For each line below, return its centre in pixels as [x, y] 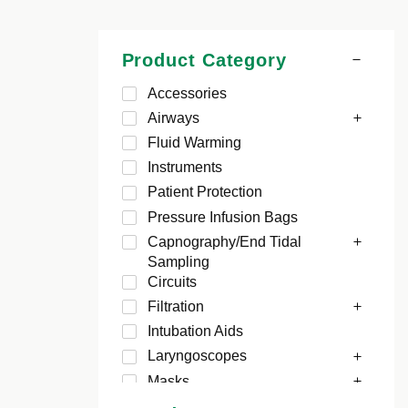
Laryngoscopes [197, 356]
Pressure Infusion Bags [222, 217]
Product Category [204, 60]
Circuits [172, 281]
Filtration [175, 307]
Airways [173, 117]
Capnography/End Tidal [224, 241]
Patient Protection [204, 192]
